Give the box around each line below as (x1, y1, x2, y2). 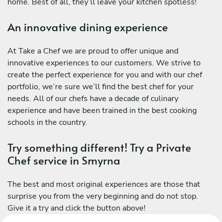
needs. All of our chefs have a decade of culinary (7, 93, 178, 104)
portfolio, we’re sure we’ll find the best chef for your (7, 81, 194, 92)
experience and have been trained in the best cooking (7, 105, 197, 116)
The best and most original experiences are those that (7, 179, 200, 190)
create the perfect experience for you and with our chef (7, 69, 202, 80)
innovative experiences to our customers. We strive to (7, 57, 201, 68)
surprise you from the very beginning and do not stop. (7, 191, 198, 202)
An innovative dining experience (7, 19, 168, 34)
